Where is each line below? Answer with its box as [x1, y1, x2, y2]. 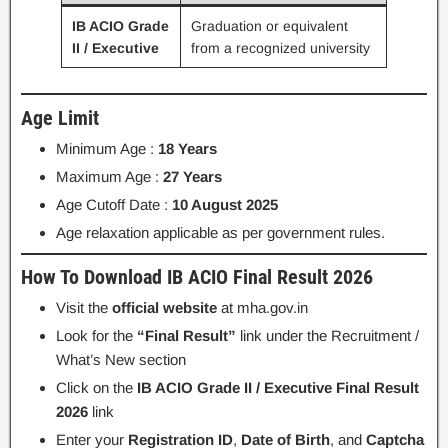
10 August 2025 [172, 195, 278, 213]
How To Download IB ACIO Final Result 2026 [21, 265, 373, 289]
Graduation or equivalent [191, 18, 348, 34]
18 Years [158, 139, 217, 157]
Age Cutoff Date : [56, 195, 172, 213]
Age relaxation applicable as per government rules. [56, 223, 385, 241]
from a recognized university [191, 40, 370, 56]
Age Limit [21, 105, 99, 130]
